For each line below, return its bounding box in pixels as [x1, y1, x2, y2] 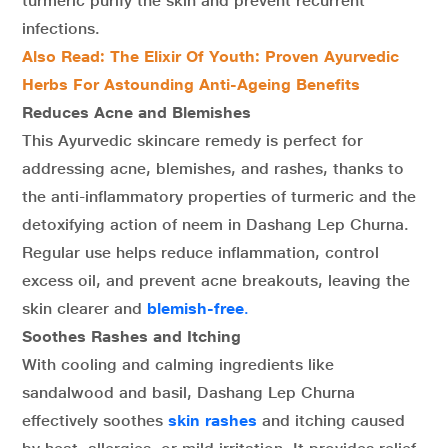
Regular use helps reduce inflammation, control [22, 242, 379, 262]
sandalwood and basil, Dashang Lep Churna [22, 382, 355, 402]
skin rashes [168, 410, 262, 430]
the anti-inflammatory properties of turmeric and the [22, 186, 416, 206]
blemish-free [147, 298, 244, 318]
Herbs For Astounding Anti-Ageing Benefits [22, 74, 360, 94]
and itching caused [262, 410, 405, 430]
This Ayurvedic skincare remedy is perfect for [22, 130, 363, 150]
